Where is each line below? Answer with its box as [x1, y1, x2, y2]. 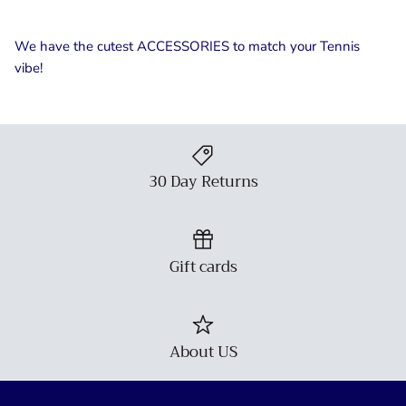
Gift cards [169, 253, 237, 280]
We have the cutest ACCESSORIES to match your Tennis [14, 37, 360, 56]
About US [169, 338, 237, 365]
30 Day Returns [148, 169, 258, 196]
